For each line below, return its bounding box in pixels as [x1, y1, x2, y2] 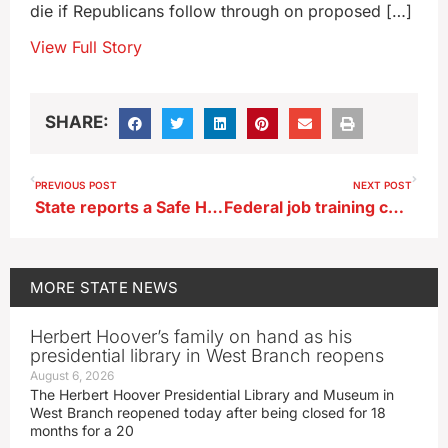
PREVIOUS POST [35, 179, 117, 192]
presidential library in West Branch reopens [30, 345, 384, 367]
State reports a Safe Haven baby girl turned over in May [207, 197, 223, 218]
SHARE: [45, 111, 109, 132]
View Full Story [30, 37, 142, 58]
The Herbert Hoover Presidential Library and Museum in [30, 386, 394, 404]
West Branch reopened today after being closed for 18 [30, 404, 386, 422]
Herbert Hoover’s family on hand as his [30, 326, 352, 348]
